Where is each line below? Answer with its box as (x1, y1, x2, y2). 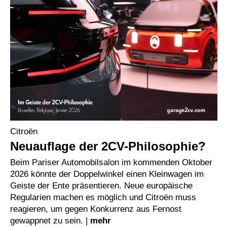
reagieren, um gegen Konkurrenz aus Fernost (10, 204, 181, 213)
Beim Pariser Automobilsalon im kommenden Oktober (10, 157, 212, 167)
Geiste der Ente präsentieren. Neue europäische (10, 180, 193, 190)
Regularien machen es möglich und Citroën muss (10, 192, 196, 202)
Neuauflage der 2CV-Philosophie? (10, 139, 206, 153)
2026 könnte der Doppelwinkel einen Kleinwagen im (10, 169, 204, 178)
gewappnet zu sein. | (10, 215, 90, 225)
